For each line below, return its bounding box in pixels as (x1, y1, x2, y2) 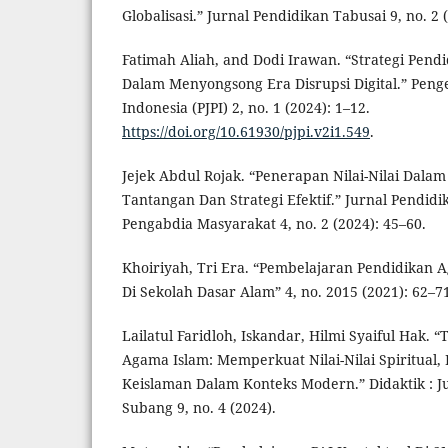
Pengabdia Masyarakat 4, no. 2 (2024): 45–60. (122, 213, 426, 233)
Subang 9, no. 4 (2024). (122, 397, 276, 417)
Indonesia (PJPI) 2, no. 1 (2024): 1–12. (122, 97, 370, 117)
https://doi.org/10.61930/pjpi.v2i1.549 (122, 121, 370, 141)
